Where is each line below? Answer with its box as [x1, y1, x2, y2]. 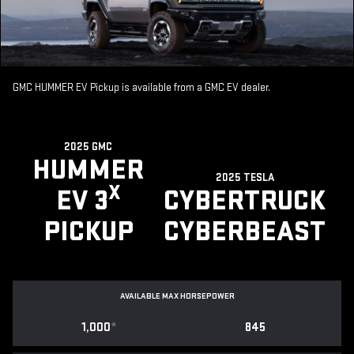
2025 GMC [64, 140, 112, 154]
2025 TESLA [215, 171, 274, 185]
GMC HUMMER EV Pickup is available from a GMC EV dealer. [13, 81, 270, 95]
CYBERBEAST [164, 215, 326, 250]
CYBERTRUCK [164, 184, 326, 219]
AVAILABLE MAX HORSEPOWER [119, 291, 235, 302]
